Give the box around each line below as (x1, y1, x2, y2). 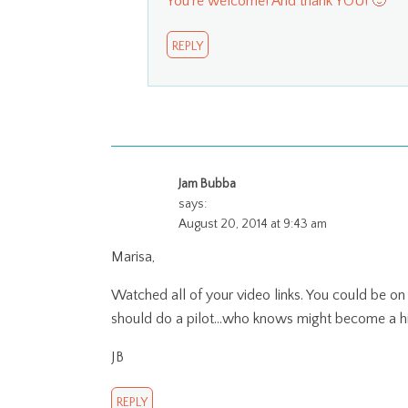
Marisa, (111, 248, 155, 265)
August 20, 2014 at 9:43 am (178, 216, 327, 231)
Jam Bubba (178, 176, 236, 191)
